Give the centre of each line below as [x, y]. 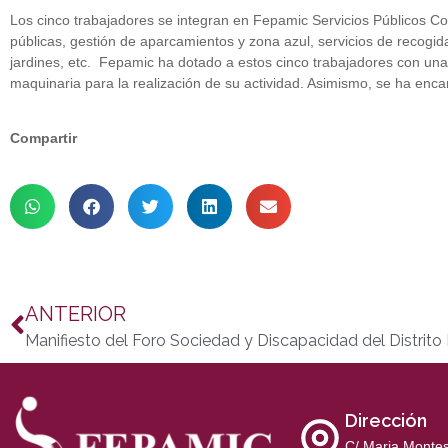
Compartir [43, 138]
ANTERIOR [75, 313]
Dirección [386, 421]
